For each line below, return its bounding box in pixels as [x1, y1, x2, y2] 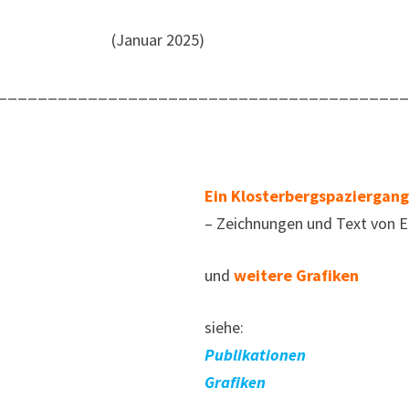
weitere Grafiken [234, 265, 359, 287]
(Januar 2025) [111, 29, 204, 51]
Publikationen [204, 344, 306, 366]
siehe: [204, 317, 244, 339]
